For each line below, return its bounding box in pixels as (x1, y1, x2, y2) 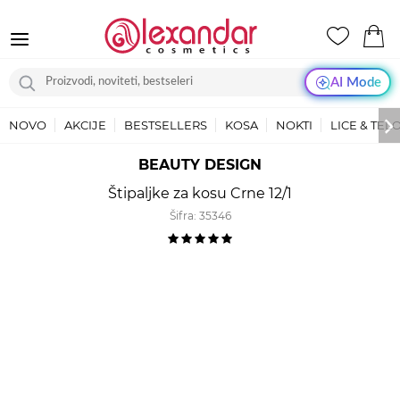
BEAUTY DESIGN (138, 156, 262, 173)
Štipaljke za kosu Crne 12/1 (108, 185, 292, 202)
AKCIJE (64, 118, 106, 132)
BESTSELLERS (124, 118, 207, 132)
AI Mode (329, 75, 381, 89)
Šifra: (169, 209, 199, 222)
